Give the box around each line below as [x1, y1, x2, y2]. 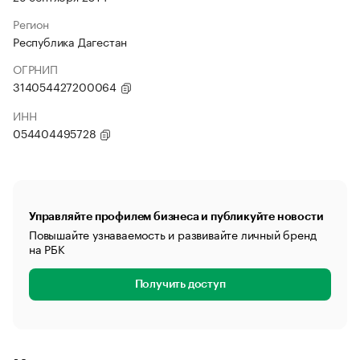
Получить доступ [134, 279, 226, 290]
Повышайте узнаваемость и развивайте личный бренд [29, 225, 317, 243]
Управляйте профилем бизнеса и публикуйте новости [29, 211, 324, 222]
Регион [13, 14, 49, 32]
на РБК [29, 239, 65, 257]
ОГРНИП [13, 59, 58, 77]
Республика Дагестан [13, 32, 128, 50]
